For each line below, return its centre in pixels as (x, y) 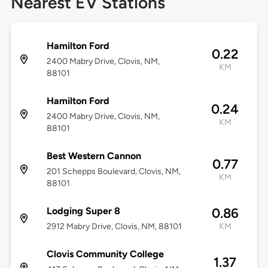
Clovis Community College (105, 254)
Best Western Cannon (94, 156)
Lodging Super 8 (83, 211)
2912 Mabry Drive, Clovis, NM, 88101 (114, 227)
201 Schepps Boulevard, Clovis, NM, (113, 172)
